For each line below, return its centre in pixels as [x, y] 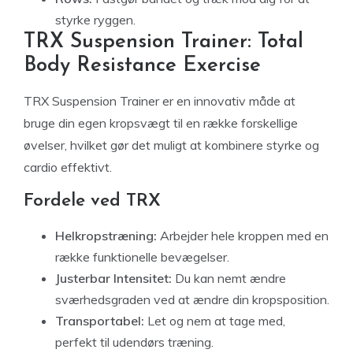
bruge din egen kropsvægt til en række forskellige [161, 123]
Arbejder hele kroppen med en [243, 236]
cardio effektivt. [68, 167]
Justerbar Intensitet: [113, 278]
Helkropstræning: [106, 236]
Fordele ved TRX [92, 201]
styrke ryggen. [95, 20]
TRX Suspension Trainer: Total [163, 42]
